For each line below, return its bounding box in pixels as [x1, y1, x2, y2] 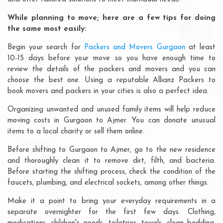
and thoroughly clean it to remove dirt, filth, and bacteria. [7, 157, 216, 165]
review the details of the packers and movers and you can [7, 65, 216, 73]
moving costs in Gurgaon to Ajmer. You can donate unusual [7, 116, 216, 124]
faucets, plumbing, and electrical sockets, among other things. [7, 179, 209, 187]
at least [185, 43, 216, 51]
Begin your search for [7, 43, 84, 51]
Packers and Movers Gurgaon [84, 43, 185, 51]
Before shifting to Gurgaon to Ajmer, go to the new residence [7, 146, 216, 154]
